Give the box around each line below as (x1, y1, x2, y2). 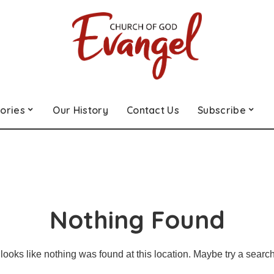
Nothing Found (49, 204, 225, 235)
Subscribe (198, 103, 246, 116)
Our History (53, 103, 108, 116)
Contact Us (126, 103, 180, 116)
